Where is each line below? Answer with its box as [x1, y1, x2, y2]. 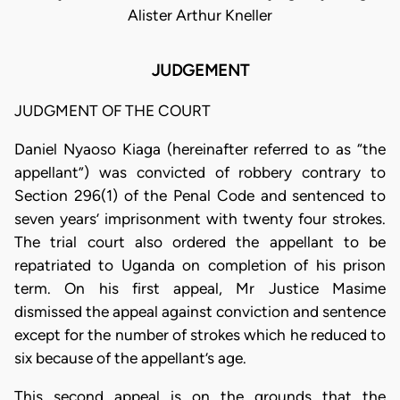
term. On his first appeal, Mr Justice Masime [14, 279, 386, 297]
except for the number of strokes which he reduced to [14, 326, 386, 344]
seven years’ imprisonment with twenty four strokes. [14, 210, 386, 228]
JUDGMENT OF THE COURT [14, 101, 211, 120]
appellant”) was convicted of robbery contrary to [14, 163, 386, 181]
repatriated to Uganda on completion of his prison [14, 256, 386, 274]
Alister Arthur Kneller [128, 6, 272, 25]
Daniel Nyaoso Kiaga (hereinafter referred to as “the [14, 140, 386, 158]
